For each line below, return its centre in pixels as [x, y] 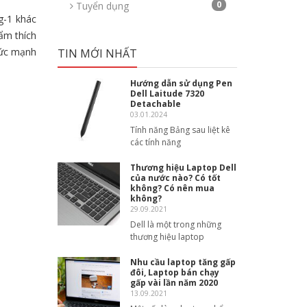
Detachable [156, 104]
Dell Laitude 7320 [168, 94]
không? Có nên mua [173, 188]
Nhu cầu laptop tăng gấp [183, 262]
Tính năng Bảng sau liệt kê [181, 130]
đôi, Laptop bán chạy [175, 272]
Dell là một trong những [176, 224]
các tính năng [156, 142]
